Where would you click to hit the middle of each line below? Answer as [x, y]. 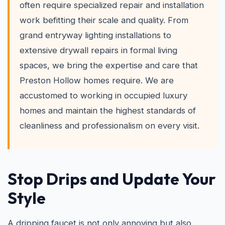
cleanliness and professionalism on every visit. [109, 126]
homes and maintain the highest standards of [108, 110]
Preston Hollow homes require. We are [97, 80]
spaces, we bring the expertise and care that [109, 65]
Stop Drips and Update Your [112, 179]
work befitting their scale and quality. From [104, 20]
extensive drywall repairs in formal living [98, 50]
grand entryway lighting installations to [95, 35]
